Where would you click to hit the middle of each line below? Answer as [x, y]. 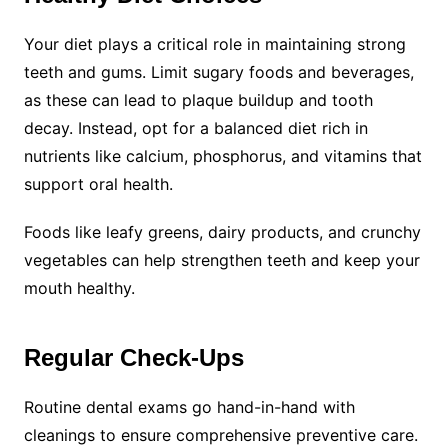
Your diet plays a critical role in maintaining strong [214, 44]
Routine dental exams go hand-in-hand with [189, 407]
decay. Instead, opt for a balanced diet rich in [195, 128]
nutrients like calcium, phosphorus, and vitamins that [222, 156]
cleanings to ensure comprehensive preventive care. [220, 435]
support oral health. [100, 184]
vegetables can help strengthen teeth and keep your [221, 260]
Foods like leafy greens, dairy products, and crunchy [222, 232]
